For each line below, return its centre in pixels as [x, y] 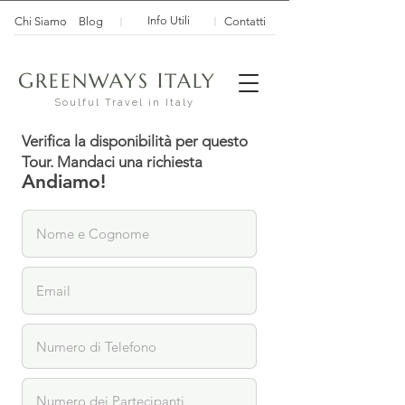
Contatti [245, 21]
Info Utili [169, 20]
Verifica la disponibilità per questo [135, 141]
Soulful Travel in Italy [124, 103]
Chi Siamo [41, 21]
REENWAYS [96, 81]
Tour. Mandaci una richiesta [112, 162]
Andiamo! [64, 181]
